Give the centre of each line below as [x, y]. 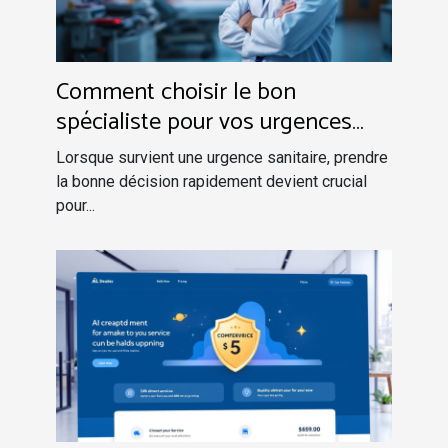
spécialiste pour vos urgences [204, 122]
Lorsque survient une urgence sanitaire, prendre [222, 157]
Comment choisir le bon [176, 92]
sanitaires [103, 152]
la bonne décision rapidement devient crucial [211, 181]
